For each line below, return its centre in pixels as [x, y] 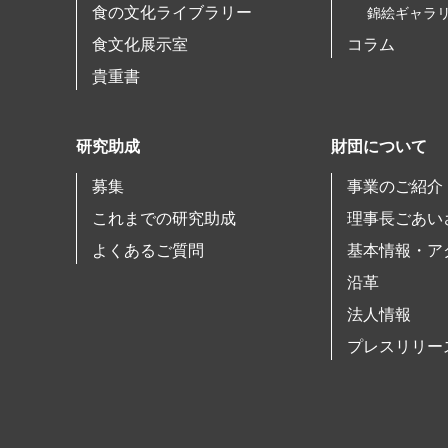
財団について [379, 146]
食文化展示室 [140, 44]
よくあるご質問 [148, 250]
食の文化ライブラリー [172, 12]
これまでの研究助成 [164, 218]
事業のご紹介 [395, 186]
